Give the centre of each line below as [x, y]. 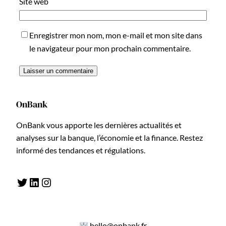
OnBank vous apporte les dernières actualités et [99, 125]
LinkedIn [31, 182]
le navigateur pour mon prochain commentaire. [110, 48]
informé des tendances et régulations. [81, 150]
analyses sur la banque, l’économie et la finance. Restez [109, 137]
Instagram [45, 182]
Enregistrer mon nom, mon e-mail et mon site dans [116, 35]
